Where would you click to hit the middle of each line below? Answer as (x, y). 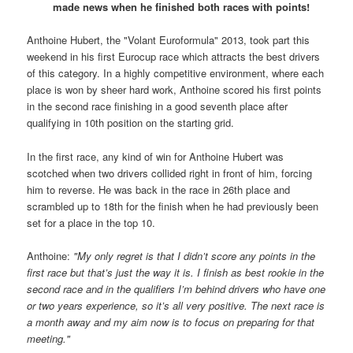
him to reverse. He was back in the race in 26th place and (159, 189)
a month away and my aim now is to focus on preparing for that (171, 321)
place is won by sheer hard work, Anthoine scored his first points (175, 90)
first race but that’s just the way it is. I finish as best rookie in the (176, 272)
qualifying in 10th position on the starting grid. (131, 123)
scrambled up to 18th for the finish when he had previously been (173, 206)
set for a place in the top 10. (91, 222)
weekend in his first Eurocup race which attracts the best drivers (174, 57)
